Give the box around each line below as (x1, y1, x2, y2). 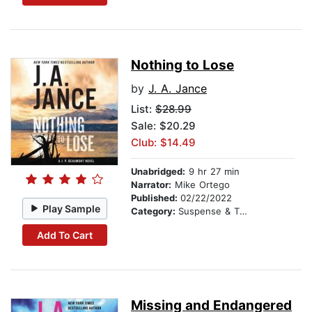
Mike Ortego (171, 179, 230, 191)
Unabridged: (131, 166, 185, 178)
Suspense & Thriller (178, 205, 240, 217)
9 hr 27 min (185, 166, 240, 178)
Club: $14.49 (131, 136, 196, 150)
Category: (131, 205, 178, 217)
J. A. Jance (148, 81, 207, 96)
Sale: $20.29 (131, 119, 196, 133)
